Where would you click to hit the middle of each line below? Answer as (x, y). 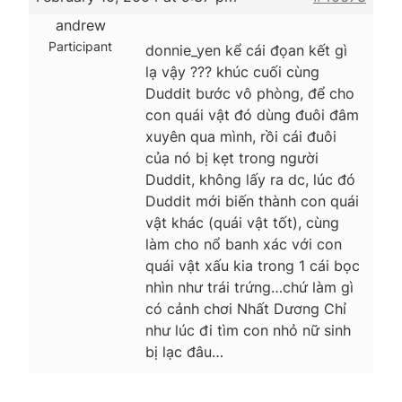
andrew (80, 25)
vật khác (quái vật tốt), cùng (242, 222)
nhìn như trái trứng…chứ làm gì (249, 287)
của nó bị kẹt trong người (232, 157)
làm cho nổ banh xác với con (244, 244)
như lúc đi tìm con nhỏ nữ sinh (248, 330)
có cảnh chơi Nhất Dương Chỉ (246, 308)
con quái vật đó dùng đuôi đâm (252, 114)
